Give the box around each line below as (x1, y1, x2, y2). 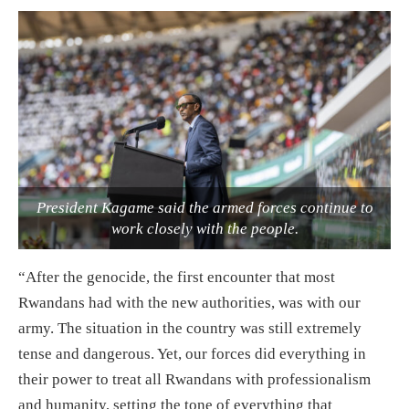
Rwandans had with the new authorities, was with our (18, 294, 361, 311)
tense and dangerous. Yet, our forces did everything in (18, 345, 366, 362)
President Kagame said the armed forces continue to (36, 199, 373, 216)
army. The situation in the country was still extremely (18, 320, 362, 337)
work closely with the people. (110, 220, 299, 237)
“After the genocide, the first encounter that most (18, 268, 335, 286)
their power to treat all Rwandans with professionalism (18, 371, 371, 388)
